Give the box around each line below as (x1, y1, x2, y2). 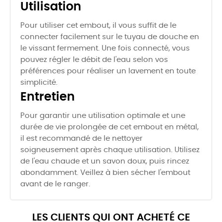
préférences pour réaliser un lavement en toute (20, 67, 196, 75)
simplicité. (20, 79, 57, 87)
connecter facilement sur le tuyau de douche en (20, 33, 199, 41)
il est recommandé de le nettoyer (20, 135, 143, 143)
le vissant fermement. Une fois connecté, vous (20, 45, 190, 53)
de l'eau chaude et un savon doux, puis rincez (20, 158, 189, 166)
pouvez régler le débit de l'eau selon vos (20, 56, 168, 64)
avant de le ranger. (20, 180, 90, 188)
